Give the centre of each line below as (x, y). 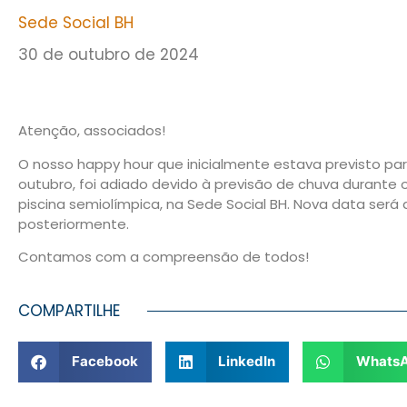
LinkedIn (247, 362)
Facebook (104, 362)
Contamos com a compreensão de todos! (164, 257)
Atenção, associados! (92, 131)
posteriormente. (74, 223)
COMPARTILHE (69, 310)
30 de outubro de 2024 (109, 55)
